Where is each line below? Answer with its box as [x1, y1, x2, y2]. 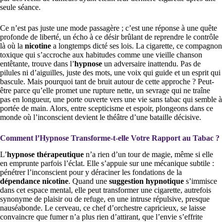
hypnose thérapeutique [7, 150, 84, 159]
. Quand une [68, 176, 109, 185]
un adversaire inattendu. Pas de [102, 59, 201, 68]
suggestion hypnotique [109, 176, 184, 185]
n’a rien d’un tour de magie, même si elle [84, 150, 213, 159]
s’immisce [184, 176, 217, 185]
